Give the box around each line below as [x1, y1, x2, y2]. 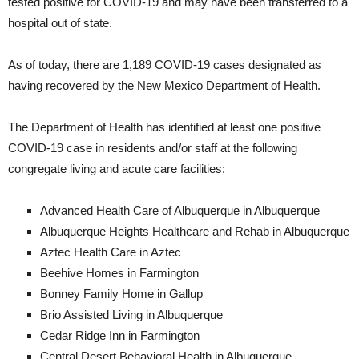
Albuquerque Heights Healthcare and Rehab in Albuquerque [40, 224, 349, 239]
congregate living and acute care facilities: [8, 162, 225, 176]
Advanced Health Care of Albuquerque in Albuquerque [40, 204, 320, 218]
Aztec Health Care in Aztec [40, 245, 181, 260]
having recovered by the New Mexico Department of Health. [8, 79, 321, 93]
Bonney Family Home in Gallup [40, 287, 203, 301]
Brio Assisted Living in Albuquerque [40, 308, 223, 322]
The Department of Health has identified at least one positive [8, 120, 321, 135]
